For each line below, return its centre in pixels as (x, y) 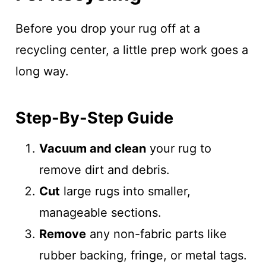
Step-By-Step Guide (94, 118)
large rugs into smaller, (125, 191)
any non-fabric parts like (156, 234)
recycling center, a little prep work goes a (132, 50)
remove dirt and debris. (104, 170)
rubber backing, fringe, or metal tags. (143, 255)
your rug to (178, 148)
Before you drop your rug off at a (107, 28)
